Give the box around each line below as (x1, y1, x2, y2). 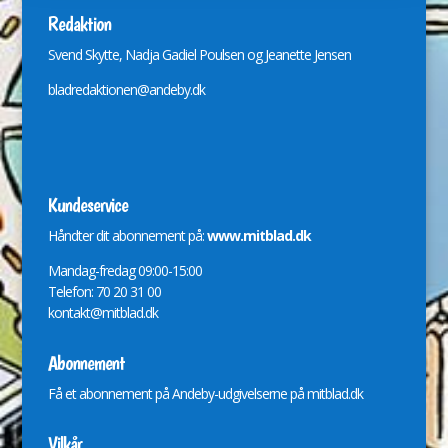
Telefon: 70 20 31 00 (47, 281, 161, 301)
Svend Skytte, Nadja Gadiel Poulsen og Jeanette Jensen (47, 44, 351, 64)
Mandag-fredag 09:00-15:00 (47, 260, 202, 280)
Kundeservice (47, 192, 128, 217)
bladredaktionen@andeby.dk (47, 79, 205, 99)
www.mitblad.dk (206, 225, 311, 245)
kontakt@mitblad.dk (47, 302, 158, 322)
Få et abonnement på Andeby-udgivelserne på (47, 383, 307, 403)
